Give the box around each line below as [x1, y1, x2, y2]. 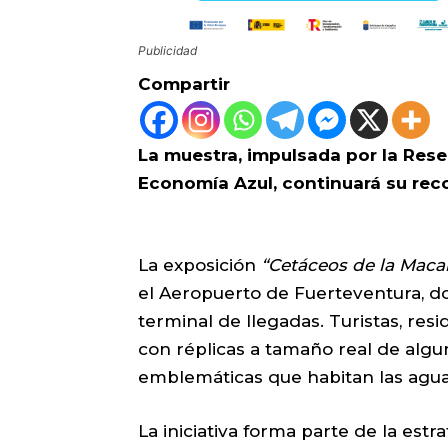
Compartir [138, 74, 230, 95]
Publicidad [138, 43, 197, 59]
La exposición [138, 255, 261, 276]
